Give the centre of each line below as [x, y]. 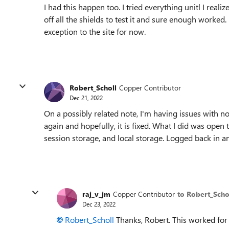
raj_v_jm [96, 194]
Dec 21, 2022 [86, 97]
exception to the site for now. [95, 31]
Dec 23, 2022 [99, 204]
